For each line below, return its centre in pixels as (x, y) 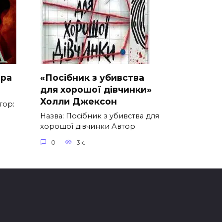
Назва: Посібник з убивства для (100, 116)
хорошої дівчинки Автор (88, 127)
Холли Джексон (79, 102)
